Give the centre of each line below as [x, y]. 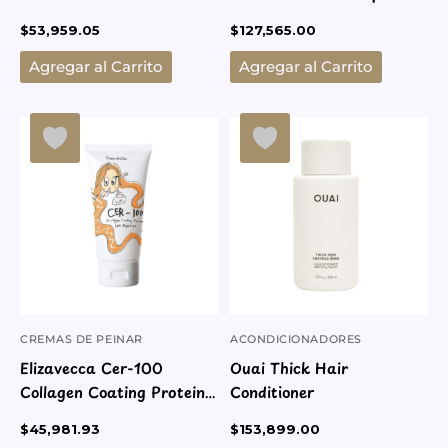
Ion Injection [65, 416]
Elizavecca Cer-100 [91, 368]
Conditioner [272, 392]
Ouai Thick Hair [289, 368]
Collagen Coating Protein [112, 392]
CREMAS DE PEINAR [81, 339]
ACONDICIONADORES [296, 339]
